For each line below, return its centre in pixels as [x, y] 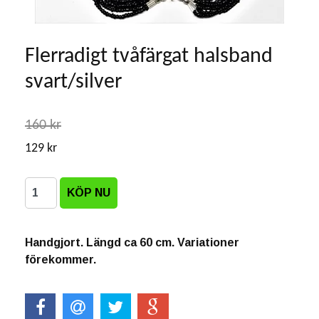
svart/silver [73, 82]
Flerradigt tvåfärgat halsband [149, 57]
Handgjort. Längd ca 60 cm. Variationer [132, 242]
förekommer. [61, 260]
